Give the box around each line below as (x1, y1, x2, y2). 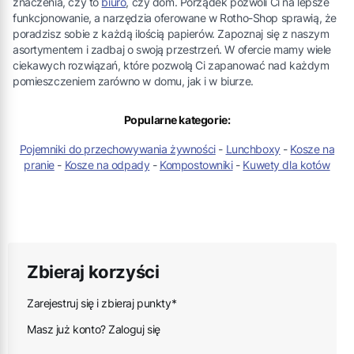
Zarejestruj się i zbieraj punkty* (27, 296, 177, 310)
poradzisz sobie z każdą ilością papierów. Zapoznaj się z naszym (13, 27, 330, 41)
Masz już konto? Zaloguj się (27, 322, 160, 336)
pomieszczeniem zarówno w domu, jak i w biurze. (13, 74, 254, 88)
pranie (24, 157, 55, 171)
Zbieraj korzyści (27, 261, 160, 282)
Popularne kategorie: (123, 113, 231, 127)
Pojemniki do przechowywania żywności (19, 141, 216, 156)
